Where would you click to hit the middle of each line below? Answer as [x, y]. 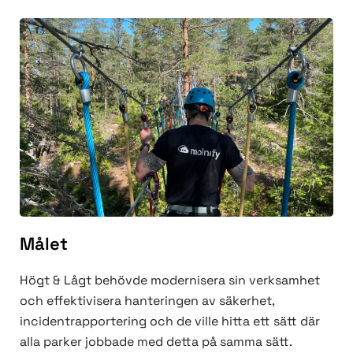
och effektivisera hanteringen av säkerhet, [147, 300]
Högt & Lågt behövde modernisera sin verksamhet [170, 280]
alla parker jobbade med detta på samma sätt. [156, 341]
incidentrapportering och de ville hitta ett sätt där [170, 321]
